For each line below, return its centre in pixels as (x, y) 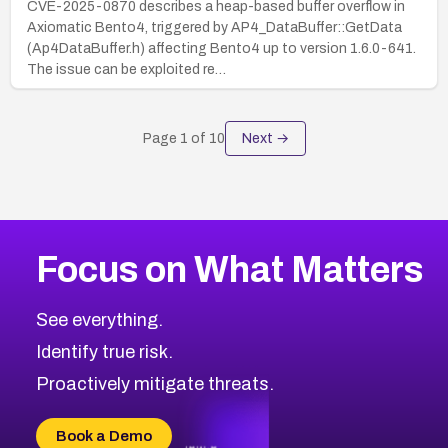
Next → (265, 138)
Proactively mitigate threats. (154, 383)
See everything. (99, 319)
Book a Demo (103, 435)
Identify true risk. (104, 351)
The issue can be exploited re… (126, 69)
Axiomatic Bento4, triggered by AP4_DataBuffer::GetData (214, 27)
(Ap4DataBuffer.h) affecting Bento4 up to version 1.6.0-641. (221, 48)
